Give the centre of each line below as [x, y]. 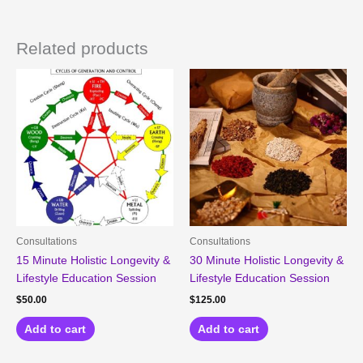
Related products [82, 48]
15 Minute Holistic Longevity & [93, 260]
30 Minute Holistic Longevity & [267, 260]
